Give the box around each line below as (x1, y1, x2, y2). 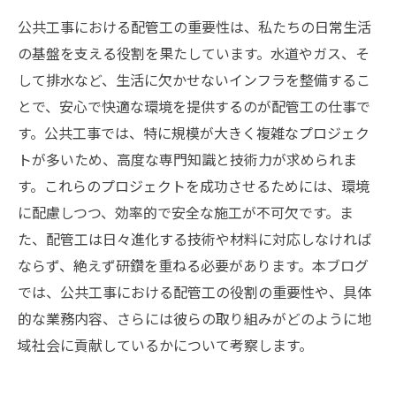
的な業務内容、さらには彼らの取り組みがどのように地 (18, 308, 371, 329)
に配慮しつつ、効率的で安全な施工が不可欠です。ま (18, 202, 354, 223)
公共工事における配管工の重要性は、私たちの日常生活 (18, 16, 371, 37)
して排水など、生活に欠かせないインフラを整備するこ (18, 69, 370, 90)
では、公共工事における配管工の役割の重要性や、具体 (18, 281, 371, 302)
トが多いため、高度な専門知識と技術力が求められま (18, 148, 357, 170)
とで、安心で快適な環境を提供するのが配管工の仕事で (18, 95, 370, 117)
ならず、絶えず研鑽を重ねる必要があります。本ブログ (18, 255, 369, 276)
